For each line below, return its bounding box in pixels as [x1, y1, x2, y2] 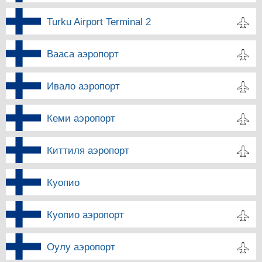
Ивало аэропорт [47, 80, 120, 92]
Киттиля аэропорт [47, 144, 129, 156]
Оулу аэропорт [47, 241, 115, 253]
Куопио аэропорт [47, 209, 124, 220]
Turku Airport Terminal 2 [47, 16, 151, 27]
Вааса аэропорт [47, 48, 119, 60]
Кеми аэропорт [47, 112, 115, 124]
